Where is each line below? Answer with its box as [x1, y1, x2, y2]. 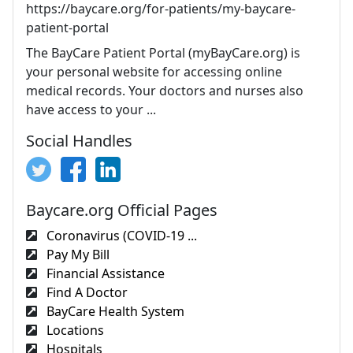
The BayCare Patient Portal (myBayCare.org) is [26, 44, 300, 61]
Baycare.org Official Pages [26, 199, 217, 221]
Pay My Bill [43, 246, 110, 263]
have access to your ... [26, 101, 156, 118]
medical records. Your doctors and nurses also [26, 82, 303, 99]
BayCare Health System [43, 303, 184, 320]
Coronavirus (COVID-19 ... [43, 227, 197, 244]
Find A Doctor [43, 284, 128, 301]
